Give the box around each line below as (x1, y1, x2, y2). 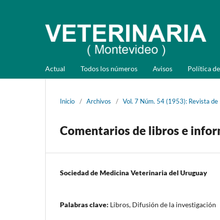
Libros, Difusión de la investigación (110, 200, 216, 209)
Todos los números (81, 64, 137, 73)
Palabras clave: (60, 200, 110, 209)
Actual (45, 64, 65, 73)
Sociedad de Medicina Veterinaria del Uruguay (60, 168, 207, 177)
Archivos (86, 97, 111, 105)
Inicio (60, 97, 75, 105)
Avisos (153, 64, 172, 73)
